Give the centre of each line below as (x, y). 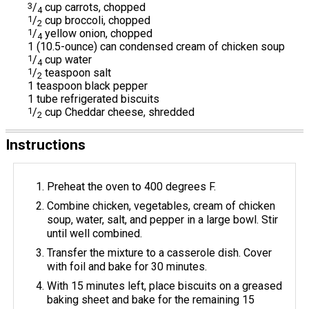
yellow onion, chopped (97, 33)
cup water (67, 59)
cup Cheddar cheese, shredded (118, 112)
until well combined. (95, 233)
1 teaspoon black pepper (88, 86)
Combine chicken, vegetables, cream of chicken (161, 206)
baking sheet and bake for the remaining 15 (151, 299)
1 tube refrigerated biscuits (93, 99)
